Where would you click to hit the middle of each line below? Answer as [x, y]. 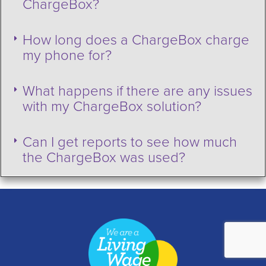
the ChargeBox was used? [104, 157]
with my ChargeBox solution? [112, 106]
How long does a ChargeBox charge [136, 40]
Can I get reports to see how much [130, 142]
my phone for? [67, 55]
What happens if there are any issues [137, 91]
